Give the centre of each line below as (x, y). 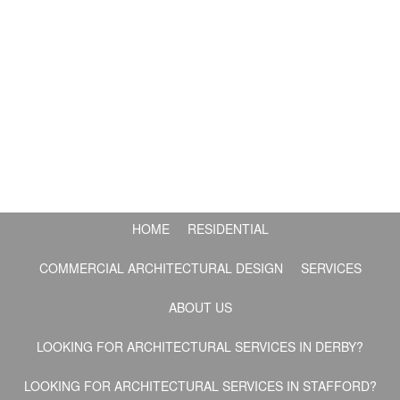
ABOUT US (200, 307)
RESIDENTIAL (228, 228)
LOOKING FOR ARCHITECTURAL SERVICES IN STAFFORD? (200, 385)
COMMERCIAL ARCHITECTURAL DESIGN (161, 267)
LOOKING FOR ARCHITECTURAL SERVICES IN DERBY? (200, 346)
